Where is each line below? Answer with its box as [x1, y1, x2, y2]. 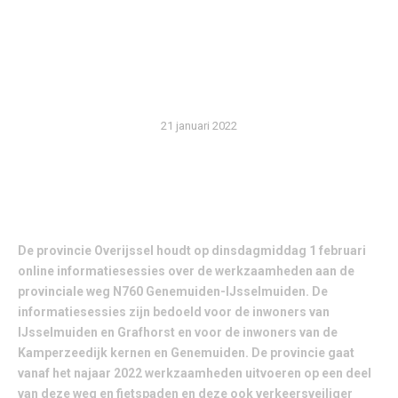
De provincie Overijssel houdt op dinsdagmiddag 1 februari [18, 243, 366, 259]
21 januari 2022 [161, 119, 237, 133]
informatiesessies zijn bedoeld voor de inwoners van [18, 305, 330, 320]
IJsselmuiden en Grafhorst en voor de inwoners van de [18, 325, 338, 340]
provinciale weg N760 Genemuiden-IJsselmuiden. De [18, 284, 328, 299]
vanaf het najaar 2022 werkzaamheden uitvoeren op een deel [18, 366, 371, 381]
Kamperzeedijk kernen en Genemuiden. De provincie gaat [18, 346, 354, 361]
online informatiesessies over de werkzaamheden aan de [18, 264, 354, 279]
